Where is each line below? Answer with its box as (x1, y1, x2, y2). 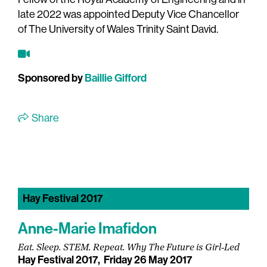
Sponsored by (18, 72, 85, 85)
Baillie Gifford (85, 72, 147, 85)
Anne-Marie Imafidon (18, 219, 157, 238)
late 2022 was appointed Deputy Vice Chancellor (18, 8, 239, 21)
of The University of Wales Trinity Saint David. (18, 23, 218, 36)
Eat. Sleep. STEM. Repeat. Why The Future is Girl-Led (18, 243, 240, 253)
